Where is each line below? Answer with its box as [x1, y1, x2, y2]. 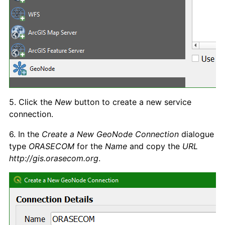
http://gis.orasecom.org [9, 153, 98, 163]
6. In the [9, 129, 42, 139]
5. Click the [9, 96, 55, 107]
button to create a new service [72, 96, 191, 107]
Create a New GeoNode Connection [42, 129, 181, 139]
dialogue [181, 129, 214, 139]
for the [74, 141, 105, 151]
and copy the [127, 141, 182, 151]
